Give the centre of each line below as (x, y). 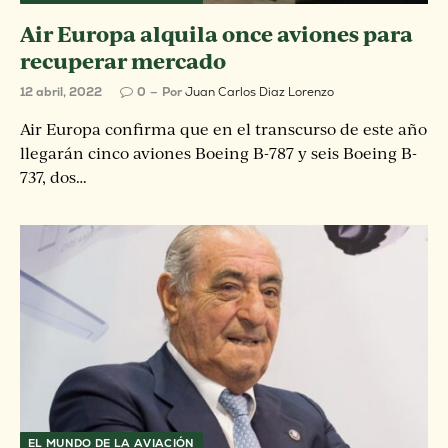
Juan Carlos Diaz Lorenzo (259, 91)
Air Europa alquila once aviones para (216, 33)
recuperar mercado (123, 60)
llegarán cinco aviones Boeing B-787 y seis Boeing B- (218, 152)
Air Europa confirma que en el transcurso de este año (223, 128)
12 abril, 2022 (61, 91)
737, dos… (53, 176)
